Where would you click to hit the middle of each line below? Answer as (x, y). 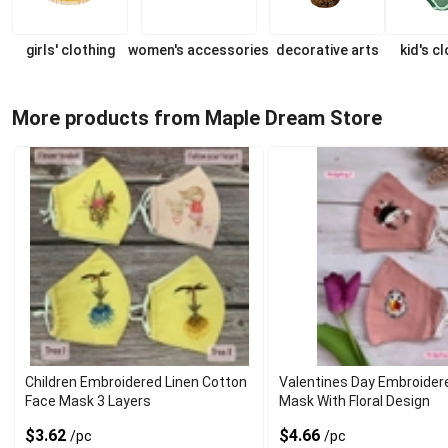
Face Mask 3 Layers (88, 401)
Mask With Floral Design (355, 401)
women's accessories (198, 50)
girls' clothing (70, 50)
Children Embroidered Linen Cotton (136, 382)
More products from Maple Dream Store (197, 117)
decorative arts (327, 50)
